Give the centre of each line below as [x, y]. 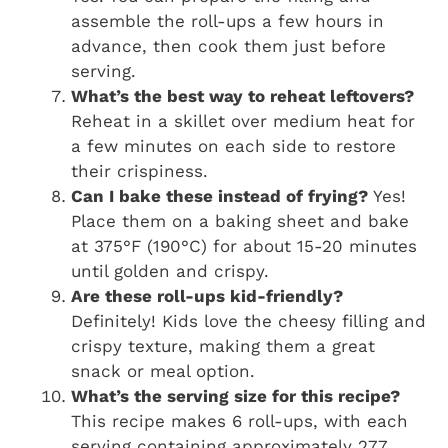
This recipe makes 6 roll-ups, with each [239, 421]
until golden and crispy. [170, 271]
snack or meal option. [163, 371]
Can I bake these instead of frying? [219, 196]
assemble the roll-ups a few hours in [227, 21]
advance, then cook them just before [228, 46]
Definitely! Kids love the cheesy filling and [248, 321]
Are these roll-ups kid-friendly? [207, 296]
